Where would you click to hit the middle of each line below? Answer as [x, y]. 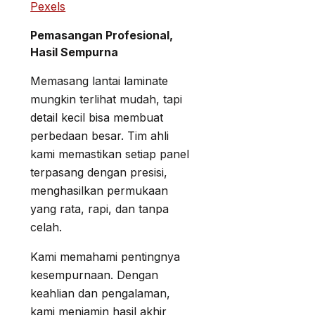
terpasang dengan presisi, [99, 173]
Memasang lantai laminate [99, 81]
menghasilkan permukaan [99, 191]
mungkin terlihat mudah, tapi [106, 99]
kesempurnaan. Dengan [94, 275]
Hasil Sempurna [74, 52]
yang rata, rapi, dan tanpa [99, 209]
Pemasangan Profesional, [102, 36]
